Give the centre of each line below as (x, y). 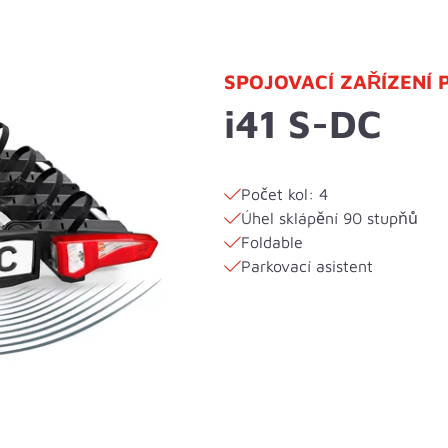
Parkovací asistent (307, 266)
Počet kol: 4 (284, 194)
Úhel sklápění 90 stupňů (329, 218)
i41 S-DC (303, 123)
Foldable (272, 242)
